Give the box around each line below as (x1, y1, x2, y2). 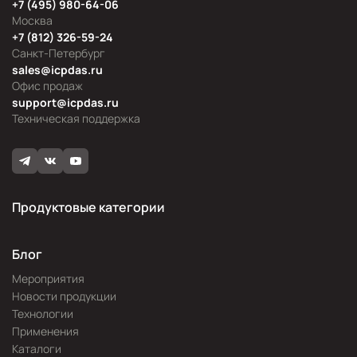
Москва (12, 13, 53, 28)
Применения (12, 324, 79, 339)
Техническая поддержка (12, 111, 140, 126)
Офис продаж (12, 78, 83, 93)
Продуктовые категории (12, 198, 165, 216)
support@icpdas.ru (12, 95, 119, 110)
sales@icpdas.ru (12, 62, 103, 77)
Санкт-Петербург (12, 45, 105, 61)
